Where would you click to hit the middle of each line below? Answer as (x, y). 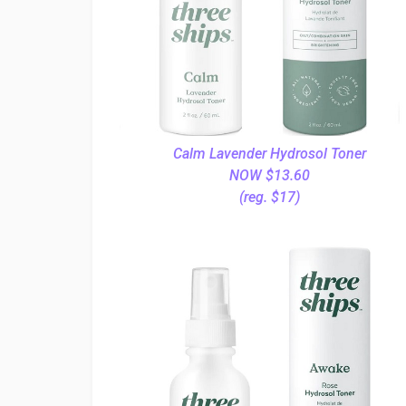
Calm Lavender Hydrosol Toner (269, 154)
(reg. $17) (269, 197)
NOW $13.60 (269, 175)
